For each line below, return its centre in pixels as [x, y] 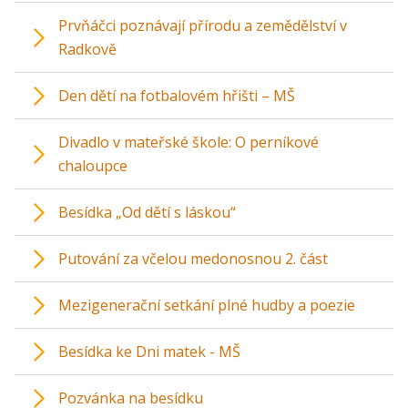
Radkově [87, 49]
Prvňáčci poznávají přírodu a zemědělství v [203, 25]
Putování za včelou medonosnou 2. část [193, 259]
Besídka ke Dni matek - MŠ [149, 352]
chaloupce [93, 166]
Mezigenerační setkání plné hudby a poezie [207, 305]
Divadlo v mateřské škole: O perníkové [189, 142]
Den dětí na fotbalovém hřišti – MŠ [177, 96]
